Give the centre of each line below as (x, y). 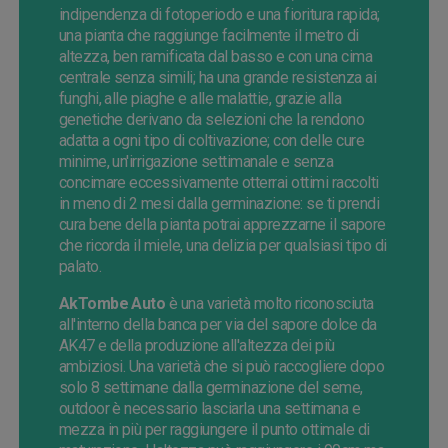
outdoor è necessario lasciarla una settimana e (209, 409)
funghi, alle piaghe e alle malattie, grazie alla (200, 99)
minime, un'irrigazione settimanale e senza (196, 162)
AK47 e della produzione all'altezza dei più (196, 346)
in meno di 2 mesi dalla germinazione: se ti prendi (219, 204)
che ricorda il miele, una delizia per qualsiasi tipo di (222, 246)
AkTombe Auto (112, 304)
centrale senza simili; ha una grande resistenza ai (217, 78)
